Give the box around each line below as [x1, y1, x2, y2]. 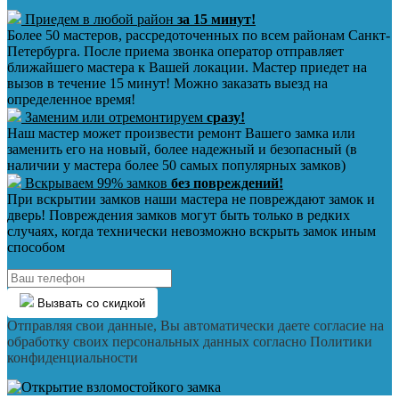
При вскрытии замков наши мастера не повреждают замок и [7, 191, 375, 207]
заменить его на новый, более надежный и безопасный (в [7, 142, 357, 157]
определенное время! [7, 92, 135, 107]
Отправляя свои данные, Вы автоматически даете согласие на [7, 318, 384, 333]
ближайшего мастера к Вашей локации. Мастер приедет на [7, 60, 367, 75]
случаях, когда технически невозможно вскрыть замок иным [7, 224, 376, 239]
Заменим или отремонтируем [21, 110, 207, 125]
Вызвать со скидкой [34, 297, 145, 310]
